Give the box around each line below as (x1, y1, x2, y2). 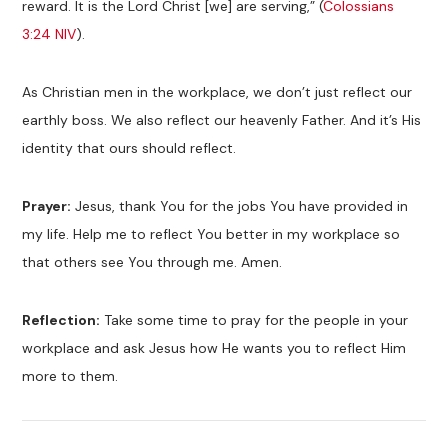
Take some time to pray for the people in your (100, 311, 409, 330)
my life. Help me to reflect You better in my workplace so (22, 225, 401, 244)
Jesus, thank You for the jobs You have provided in (71, 197, 409, 216)
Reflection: (22, 311, 101, 330)
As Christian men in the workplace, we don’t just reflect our (22, 82, 413, 101)
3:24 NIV (22, 24, 77, 43)
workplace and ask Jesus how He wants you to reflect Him (22, 339, 407, 358)
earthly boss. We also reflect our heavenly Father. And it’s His (22, 110, 422, 129)
